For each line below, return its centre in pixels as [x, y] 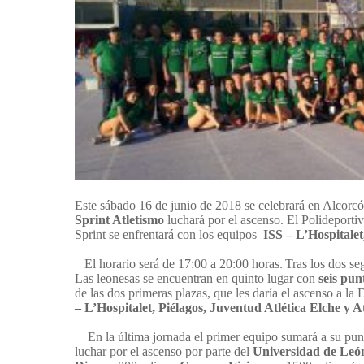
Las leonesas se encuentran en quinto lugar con [197, 279]
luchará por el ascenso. [225, 220]
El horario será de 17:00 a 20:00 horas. [179, 264]
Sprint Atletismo [121, 220]
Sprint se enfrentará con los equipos [169, 235]
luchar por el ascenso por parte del [164, 352]
